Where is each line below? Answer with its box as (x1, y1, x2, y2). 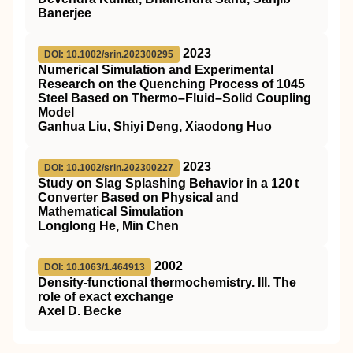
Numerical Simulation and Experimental (38, 63, 273, 76)
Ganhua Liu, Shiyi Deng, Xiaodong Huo (38, 120, 272, 133)
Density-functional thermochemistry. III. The (38, 276, 296, 289)
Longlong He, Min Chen (38, 219, 179, 232)
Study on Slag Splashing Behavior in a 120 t (38, 176, 299, 190)
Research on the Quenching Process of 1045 (38, 77, 305, 91)
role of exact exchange (38, 290, 173, 303)
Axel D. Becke (38, 304, 121, 318)
